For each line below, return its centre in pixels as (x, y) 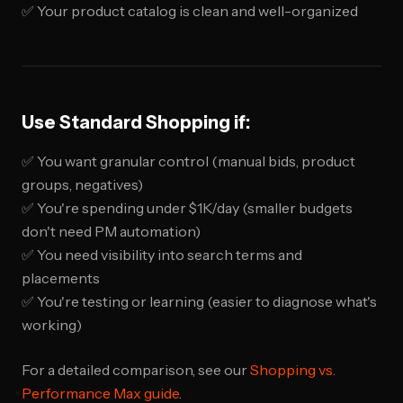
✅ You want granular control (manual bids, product (188, 161)
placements (61, 278)
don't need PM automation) (111, 231)
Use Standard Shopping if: (136, 122)
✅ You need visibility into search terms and (162, 255)
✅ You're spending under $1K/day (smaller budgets (187, 208)
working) (52, 325)
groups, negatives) (82, 184)
